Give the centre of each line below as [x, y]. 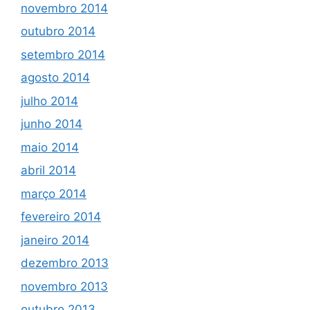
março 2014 [54, 193]
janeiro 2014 [55, 240]
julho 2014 [49, 101]
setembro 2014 [63, 54]
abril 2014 [48, 171]
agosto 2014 [55, 78]
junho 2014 [52, 124]
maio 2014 [50, 147]
